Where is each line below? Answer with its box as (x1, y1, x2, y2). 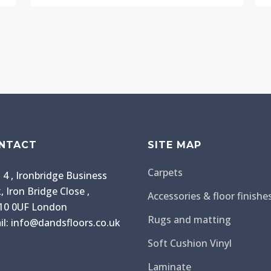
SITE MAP (148, 139, 201, 151)
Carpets (148, 165, 183, 179)
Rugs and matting (148, 212, 231, 226)
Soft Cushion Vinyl (148, 236, 232, 250)
